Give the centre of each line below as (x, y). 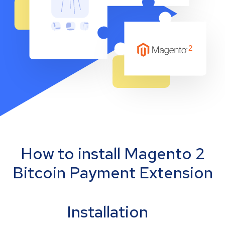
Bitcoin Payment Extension (113, 173)
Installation (107, 212)
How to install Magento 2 (113, 154)
